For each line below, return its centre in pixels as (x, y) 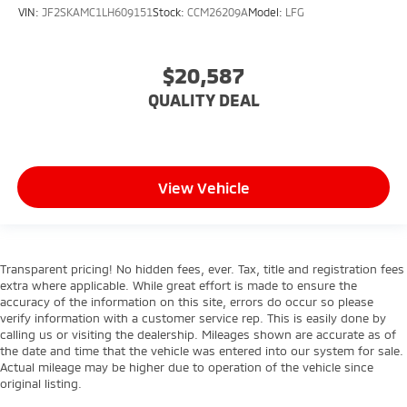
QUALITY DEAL (203, 100)
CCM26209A (218, 11)
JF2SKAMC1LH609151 (97, 11)
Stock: (170, 11)
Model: (267, 11)
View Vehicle (203, 187)
